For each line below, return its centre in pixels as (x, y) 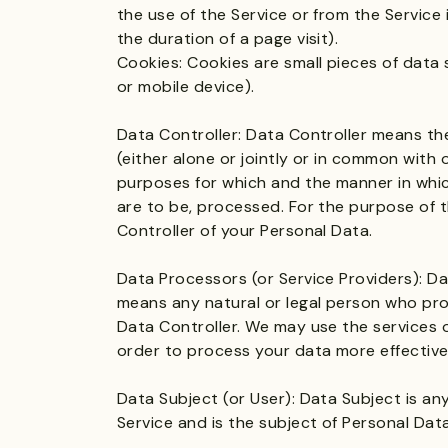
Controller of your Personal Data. (245, 230)
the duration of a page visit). (228, 38)
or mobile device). (186, 86)
